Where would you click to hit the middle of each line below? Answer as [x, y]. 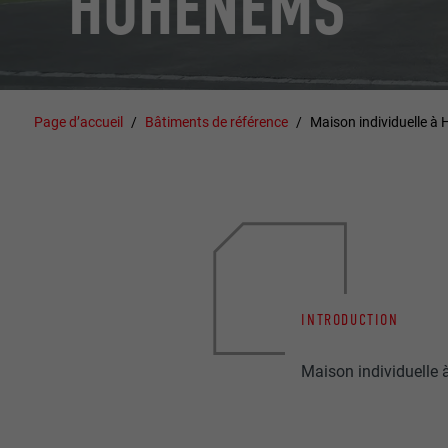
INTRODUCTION [350, 319]
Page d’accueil [79, 121]
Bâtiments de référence [217, 121]
